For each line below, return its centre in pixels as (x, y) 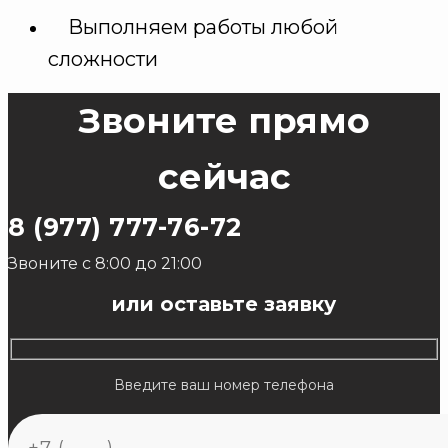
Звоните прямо (224, 121)
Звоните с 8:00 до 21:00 (105, 264)
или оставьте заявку (224, 304)
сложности (103, 59)
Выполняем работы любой (203, 27)
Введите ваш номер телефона (224, 384)
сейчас (224, 177)
